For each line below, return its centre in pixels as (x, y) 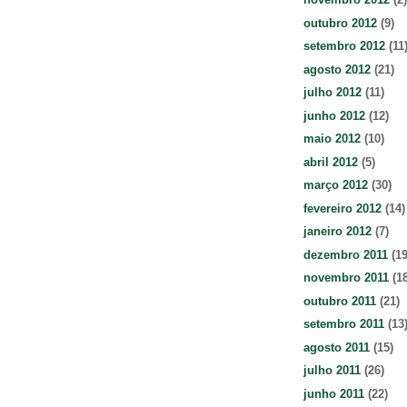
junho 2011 (334, 393)
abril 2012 (331, 162)
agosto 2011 (337, 347)
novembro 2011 (346, 278)
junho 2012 (334, 115)
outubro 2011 (340, 301)
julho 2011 (332, 371)
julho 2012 (333, 93)
